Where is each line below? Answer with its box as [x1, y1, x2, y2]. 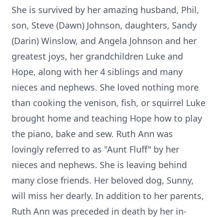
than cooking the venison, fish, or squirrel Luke [12, 97, 205, 108]
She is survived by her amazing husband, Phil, [12, 4, 199, 15]
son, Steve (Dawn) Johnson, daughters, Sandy [12, 19, 197, 31]
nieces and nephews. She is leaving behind [12, 159, 187, 170]
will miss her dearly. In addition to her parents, [12, 190, 204, 201]
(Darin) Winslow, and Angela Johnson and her [12, 35, 197, 46]
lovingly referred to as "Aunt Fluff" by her [12, 143, 179, 155]
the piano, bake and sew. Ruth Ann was [12, 128, 173, 139]
